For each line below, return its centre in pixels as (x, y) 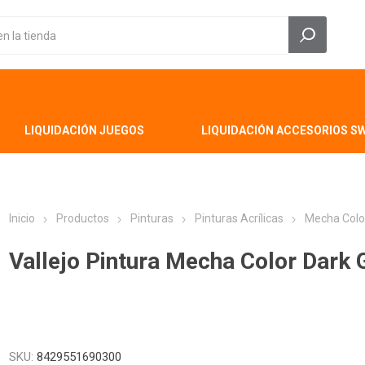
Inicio (22, 218)
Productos (83, 218)
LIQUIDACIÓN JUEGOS (84, 130)
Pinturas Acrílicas (240, 218)
